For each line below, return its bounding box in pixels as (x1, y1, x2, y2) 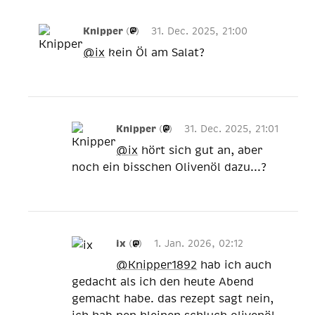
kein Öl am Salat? (105, 45, 205, 58)
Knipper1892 (128, 258, 198, 271)
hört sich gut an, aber (138, 143, 263, 156)
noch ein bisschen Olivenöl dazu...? (72, 160, 267, 173)
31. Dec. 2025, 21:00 (151, 25, 248, 36)
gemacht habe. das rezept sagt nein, (72, 292, 274, 305)
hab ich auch (197, 258, 272, 271)
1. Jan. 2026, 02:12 (154, 238, 244, 249)
